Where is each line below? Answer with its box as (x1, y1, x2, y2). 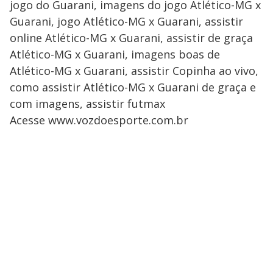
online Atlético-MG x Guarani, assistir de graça (10, 30, 253, 45)
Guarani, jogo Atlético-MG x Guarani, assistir (10, 14, 243, 29)
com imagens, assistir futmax (10, 96, 165, 111)
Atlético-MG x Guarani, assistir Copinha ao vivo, (10, 63, 258, 78)
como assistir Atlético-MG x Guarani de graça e (10, 80, 256, 94)
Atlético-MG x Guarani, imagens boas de (10, 47, 220, 62)
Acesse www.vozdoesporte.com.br (10, 113, 188, 127)
